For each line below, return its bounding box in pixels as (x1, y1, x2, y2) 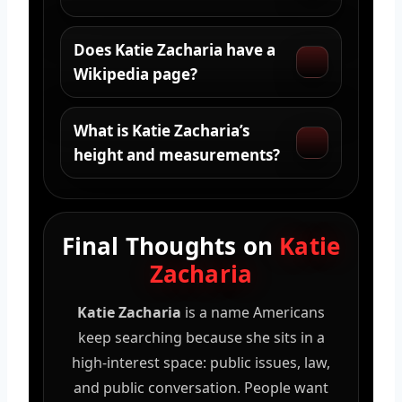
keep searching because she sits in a (77, 327, 325, 347)
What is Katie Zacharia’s (74, 119, 249, 141)
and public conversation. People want (74, 377, 328, 398)
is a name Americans (181, 301, 325, 322)
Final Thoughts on (61, 229, 280, 262)
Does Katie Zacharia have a (74, 39, 275, 60)
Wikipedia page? (74, 63, 197, 84)
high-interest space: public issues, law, (72, 352, 330, 372)
